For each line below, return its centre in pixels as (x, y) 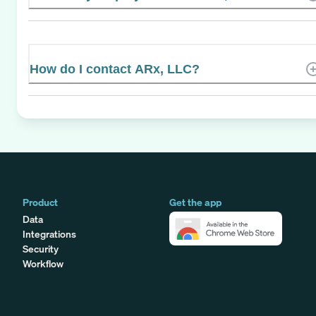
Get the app (195, 202)
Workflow (43, 263)
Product (40, 202)
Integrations (49, 233)
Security (41, 248)
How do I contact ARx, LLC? (115, 69)
